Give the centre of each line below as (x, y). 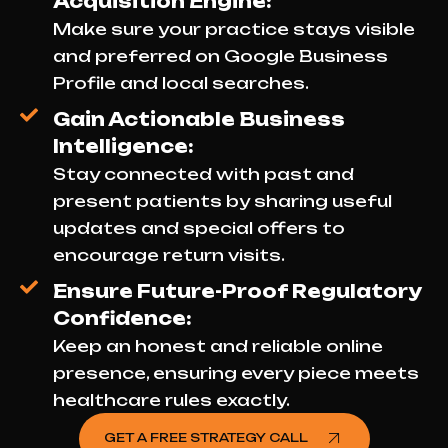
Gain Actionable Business (198, 118)
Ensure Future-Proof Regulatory (236, 290)
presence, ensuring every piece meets (235, 372)
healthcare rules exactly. (171, 399)
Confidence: (122, 317)
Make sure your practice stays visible (233, 28)
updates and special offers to (198, 227)
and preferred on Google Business (220, 55)
